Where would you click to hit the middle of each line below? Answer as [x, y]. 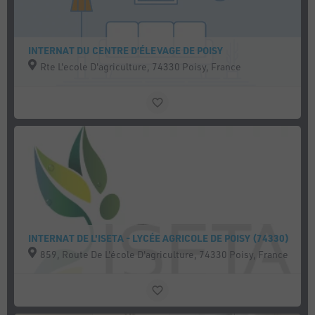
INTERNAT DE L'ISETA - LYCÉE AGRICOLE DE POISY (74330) [159, 238]
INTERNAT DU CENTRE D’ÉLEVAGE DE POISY [126, 50]
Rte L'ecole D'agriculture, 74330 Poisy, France [141, 66]
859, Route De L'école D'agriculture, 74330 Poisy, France [165, 254]
